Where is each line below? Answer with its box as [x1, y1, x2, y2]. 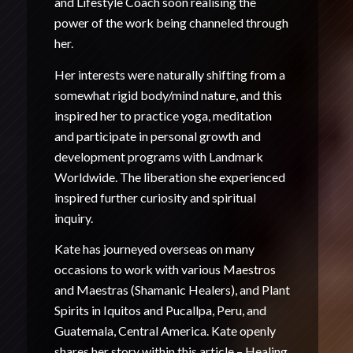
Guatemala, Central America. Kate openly [54, 323, 276, 339]
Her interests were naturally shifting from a [54, 66, 285, 82]
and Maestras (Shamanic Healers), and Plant [54, 282, 290, 298]
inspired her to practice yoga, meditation [54, 107, 272, 123]
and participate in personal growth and [54, 128, 261, 143]
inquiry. [54, 210, 93, 225]
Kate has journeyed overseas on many [54, 241, 255, 257]
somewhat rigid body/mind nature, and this [54, 87, 282, 102]
